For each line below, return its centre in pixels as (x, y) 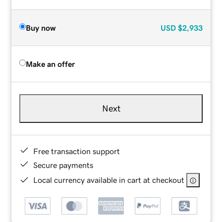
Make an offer (51, 64)
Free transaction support (77, 151)
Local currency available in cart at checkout (109, 180)
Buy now (41, 28)
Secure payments (63, 165)
